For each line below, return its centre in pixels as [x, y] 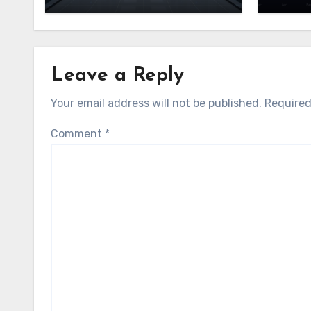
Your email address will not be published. [156, 103]
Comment [78, 133]
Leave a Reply [117, 75]
